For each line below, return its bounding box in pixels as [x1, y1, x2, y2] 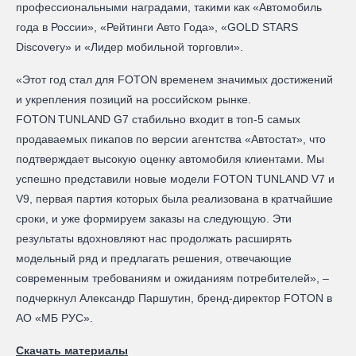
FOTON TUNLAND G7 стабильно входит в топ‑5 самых [16, 112, 300, 126]
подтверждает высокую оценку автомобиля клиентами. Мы [16, 152, 324, 165]
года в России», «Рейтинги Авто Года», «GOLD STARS [16, 20, 298, 33]
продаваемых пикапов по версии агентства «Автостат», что [16, 132, 326, 145]
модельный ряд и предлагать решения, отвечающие [16, 251, 292, 265]
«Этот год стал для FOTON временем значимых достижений [16, 72, 333, 86]
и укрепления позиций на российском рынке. [16, 92, 251, 106]
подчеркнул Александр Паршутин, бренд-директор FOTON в [16, 291, 332, 304]
